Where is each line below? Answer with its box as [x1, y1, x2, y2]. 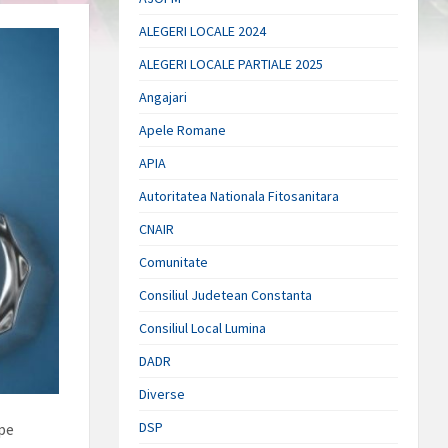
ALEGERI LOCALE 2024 [139, 22, 267, 40]
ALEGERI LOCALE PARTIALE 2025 [139, 55, 324, 73]
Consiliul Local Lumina [139, 319, 267, 337]
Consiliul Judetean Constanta [139, 286, 313, 304]
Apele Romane [139, 121, 227, 139]
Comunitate [139, 253, 209, 271]
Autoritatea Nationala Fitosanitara [139, 187, 340, 205]
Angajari [139, 88, 188, 106]
